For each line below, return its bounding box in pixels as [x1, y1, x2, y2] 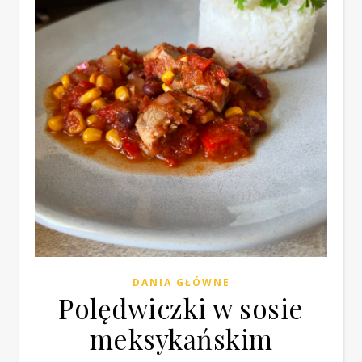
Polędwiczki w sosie [58, 290, 304, 326]
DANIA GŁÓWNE [132, 276, 230, 289]
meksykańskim [89, 321, 273, 356]
